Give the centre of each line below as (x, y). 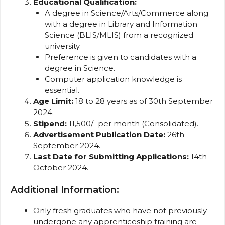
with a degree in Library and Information (121, 24)
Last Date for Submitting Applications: (111, 157)
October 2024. (61, 168)
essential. (62, 90)
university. (63, 46)
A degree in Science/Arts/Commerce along (126, 13)
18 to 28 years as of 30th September (143, 101)
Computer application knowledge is (113, 79)
